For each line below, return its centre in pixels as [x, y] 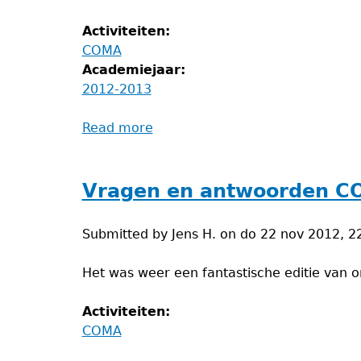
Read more [117, 128]
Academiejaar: [136, 70]
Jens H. [193, 234]
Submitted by [127, 234]
